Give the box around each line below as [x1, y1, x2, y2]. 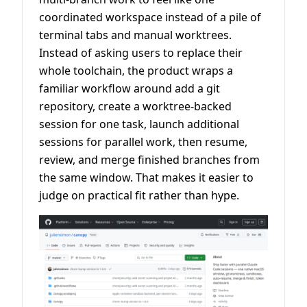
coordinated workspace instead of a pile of [39, 10, 261, 25]
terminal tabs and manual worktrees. [39, 27, 232, 43]
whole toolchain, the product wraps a [39, 63, 233, 79]
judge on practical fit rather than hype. [39, 188, 239, 204]
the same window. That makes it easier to [39, 170, 254, 186]
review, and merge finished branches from [39, 152, 260, 168]
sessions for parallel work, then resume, [39, 134, 247, 150]
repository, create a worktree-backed [39, 99, 232, 114]
